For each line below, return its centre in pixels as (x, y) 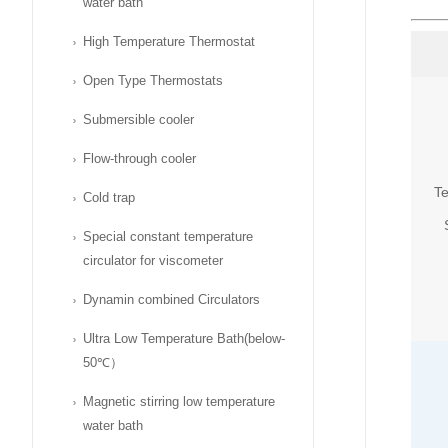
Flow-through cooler (139, 158)
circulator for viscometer (153, 260)
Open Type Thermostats (153, 80)
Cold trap (109, 197)
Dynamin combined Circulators (171, 299)
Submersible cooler (138, 119)
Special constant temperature (168, 236)
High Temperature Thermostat (169, 41)
